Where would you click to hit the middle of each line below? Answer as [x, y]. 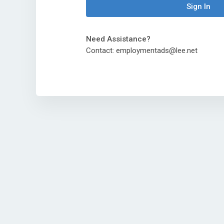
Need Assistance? [118, 39]
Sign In [198, 7]
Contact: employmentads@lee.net [142, 51]
